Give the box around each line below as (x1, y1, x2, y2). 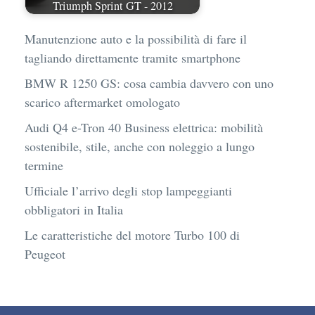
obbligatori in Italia (25, 200, 123, 218)
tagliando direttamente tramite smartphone (25, 49, 240, 66)
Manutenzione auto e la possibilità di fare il (25, 30, 247, 47)
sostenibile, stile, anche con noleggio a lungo (25, 137, 255, 155)
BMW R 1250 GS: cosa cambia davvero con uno (25, 74, 274, 91)
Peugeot (25, 245, 65, 262)
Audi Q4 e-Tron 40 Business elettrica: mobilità (25, 118, 263, 136)
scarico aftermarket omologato (25, 93, 180, 110)
